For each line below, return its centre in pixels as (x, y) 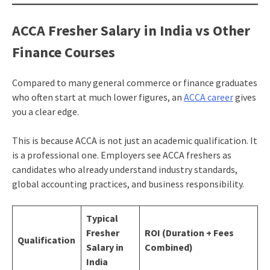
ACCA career (208, 97)
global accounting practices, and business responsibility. (128, 184)
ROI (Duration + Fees (189, 232)
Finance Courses (63, 52)
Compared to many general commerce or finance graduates (134, 82)
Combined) (168, 247)
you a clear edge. (45, 111)
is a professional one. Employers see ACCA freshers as (121, 155)
